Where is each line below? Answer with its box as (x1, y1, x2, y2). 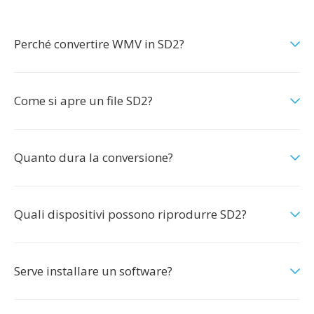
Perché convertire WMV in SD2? (14, 36, 184, 52)
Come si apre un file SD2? (14, 93, 153, 109)
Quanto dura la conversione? (14, 149, 173, 165)
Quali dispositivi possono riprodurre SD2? (14, 206, 247, 222)
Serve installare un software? (14, 263, 172, 279)
